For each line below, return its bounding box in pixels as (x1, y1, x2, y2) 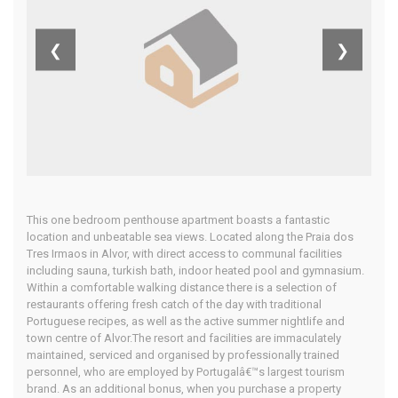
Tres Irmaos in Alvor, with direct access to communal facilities (27, 247, 342, 261)
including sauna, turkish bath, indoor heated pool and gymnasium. (27, 264, 364, 278)
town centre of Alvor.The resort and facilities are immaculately (27, 331, 341, 346)
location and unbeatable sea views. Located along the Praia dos (27, 230, 354, 244)
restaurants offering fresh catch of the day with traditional (27, 298, 322, 312)
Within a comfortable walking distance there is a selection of (27, 281, 337, 295)
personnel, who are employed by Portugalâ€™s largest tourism (27, 365, 345, 379)
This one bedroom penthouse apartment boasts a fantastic (27, 213, 330, 227)
